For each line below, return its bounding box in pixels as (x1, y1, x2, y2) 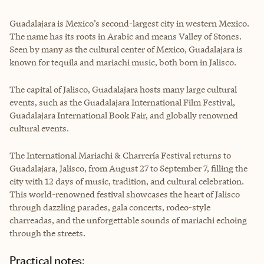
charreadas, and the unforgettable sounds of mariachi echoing (9, 214, 247, 226)
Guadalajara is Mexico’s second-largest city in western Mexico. (9, 17, 249, 29)
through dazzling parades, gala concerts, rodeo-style (9, 201, 210, 213)
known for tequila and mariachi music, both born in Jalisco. (9, 56, 236, 68)
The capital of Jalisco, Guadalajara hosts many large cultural (9, 83, 237, 95)
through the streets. (9, 227, 85, 239)
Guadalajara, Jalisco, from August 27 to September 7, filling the (9, 162, 247, 174)
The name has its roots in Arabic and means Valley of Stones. (9, 30, 242, 42)
